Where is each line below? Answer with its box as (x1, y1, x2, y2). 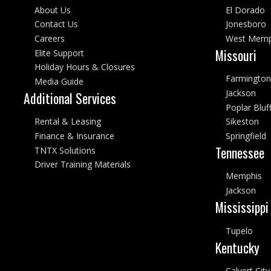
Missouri (215, 45, 256, 65)
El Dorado (225, 4, 265, 16)
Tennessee (215, 143, 264, 163)
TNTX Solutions (34, 144, 96, 156)
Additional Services (24, 88, 117, 108)
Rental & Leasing (34, 116, 101, 128)
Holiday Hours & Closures (34, 61, 135, 73)
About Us (34, 4, 71, 16)
